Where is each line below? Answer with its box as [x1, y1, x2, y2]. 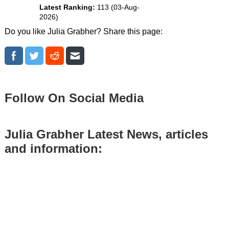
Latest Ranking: [39, 3, 97, 11]
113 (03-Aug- [97, 3, 140, 11]
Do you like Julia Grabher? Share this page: [4, 27, 163, 36]
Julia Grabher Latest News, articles [4, 127, 208, 141]
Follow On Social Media [4, 90, 144, 105]
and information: [4, 141, 102, 155]
